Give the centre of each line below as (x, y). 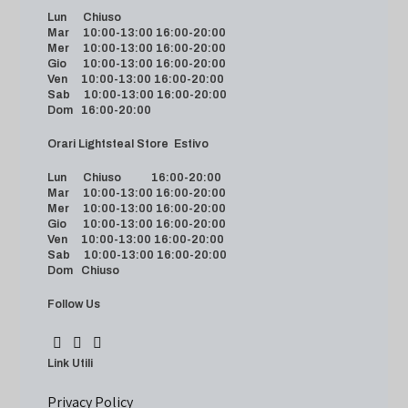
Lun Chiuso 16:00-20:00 (135, 177)
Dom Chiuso (85, 270)
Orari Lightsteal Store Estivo (191, 143)
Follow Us (74, 304)
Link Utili (71, 363)
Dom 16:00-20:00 (101, 110)
